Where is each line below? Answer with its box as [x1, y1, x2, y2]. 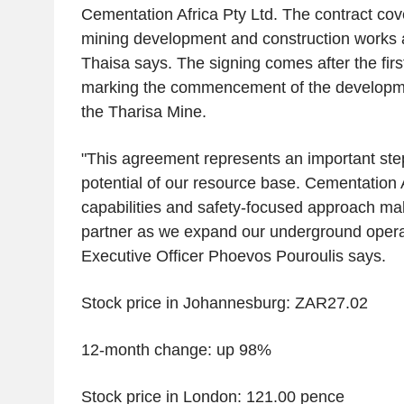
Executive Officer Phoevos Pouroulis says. [80, 247, 386, 266]
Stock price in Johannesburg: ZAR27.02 [80, 294, 368, 313]
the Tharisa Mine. [80, 103, 207, 122]
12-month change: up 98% [80, 341, 271, 360]
